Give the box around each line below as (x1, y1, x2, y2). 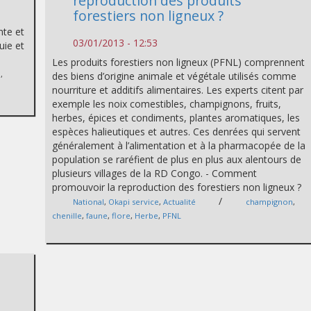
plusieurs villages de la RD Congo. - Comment (52, 167, 258, 180)
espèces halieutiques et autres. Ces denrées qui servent (52, 125, 301, 138)
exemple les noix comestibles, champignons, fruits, (52, 97, 282, 110)
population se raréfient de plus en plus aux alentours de (52, 153, 302, 166)
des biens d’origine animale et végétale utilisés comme (52, 69, 297, 83)
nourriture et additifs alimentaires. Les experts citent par (52, 83, 304, 96)
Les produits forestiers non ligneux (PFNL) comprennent (52, 56, 305, 69)
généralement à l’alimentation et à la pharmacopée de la (52, 139, 306, 152)
